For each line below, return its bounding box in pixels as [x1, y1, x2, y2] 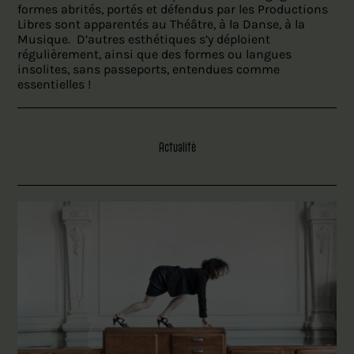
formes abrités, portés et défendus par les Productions [17, 2, 329, 17]
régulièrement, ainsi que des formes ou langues [17, 47, 292, 62]
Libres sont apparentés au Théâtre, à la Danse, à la [17, 17, 306, 32]
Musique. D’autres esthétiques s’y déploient [17, 32, 271, 47]
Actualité [158, 141, 196, 154]
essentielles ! [17, 77, 92, 92]
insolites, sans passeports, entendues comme [17, 62, 281, 77]
